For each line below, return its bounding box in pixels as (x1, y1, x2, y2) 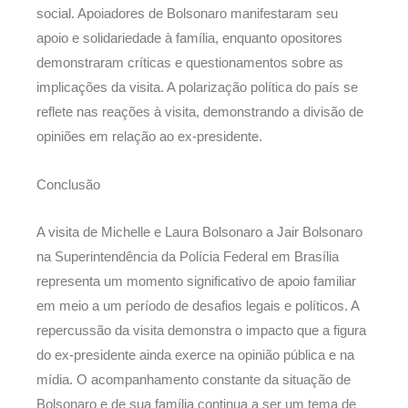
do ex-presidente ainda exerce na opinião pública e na (36, 348, 354, 363)
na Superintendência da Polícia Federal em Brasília (36, 250, 339, 265)
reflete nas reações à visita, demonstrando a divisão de (36, 105, 363, 120)
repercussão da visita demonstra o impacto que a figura (36, 323, 366, 339)
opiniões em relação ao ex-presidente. (36, 129, 262, 145)
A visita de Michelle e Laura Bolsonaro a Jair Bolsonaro (36, 225, 362, 240)
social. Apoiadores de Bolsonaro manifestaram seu (36, 6, 338, 22)
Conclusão (36, 177, 100, 192)
